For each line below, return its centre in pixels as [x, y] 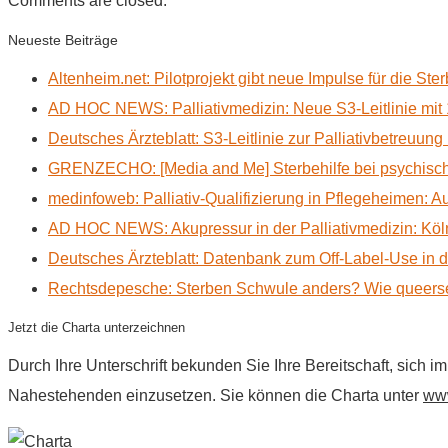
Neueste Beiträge [63, 39]
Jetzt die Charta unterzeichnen [96, 327]
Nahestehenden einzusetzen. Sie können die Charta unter [215, 395]
